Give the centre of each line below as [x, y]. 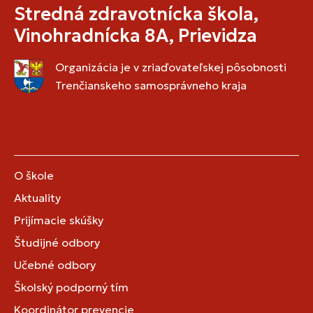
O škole [34, 175]
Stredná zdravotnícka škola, [136, 14]
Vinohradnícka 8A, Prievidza [136, 35]
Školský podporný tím [71, 287]
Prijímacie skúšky [59, 220]
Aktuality [37, 197]
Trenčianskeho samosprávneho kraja [151, 85]
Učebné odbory [55, 264]
